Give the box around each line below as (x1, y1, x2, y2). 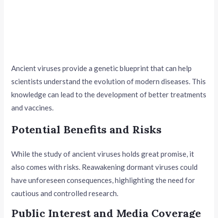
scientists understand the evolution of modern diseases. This (11, 76, 206, 86)
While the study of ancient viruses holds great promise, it (11, 149, 195, 158)
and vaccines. (11, 103, 54, 112)
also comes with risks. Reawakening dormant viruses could (11, 162, 198, 171)
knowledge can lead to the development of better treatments (11, 90, 207, 99)
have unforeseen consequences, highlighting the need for (11, 175, 196, 184)
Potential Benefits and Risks (11, 122, 162, 136)
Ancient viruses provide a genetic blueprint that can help (11, 63, 192, 73)
